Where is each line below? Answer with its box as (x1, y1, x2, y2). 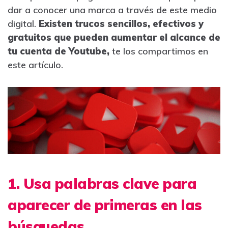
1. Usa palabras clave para (8, 174, 196, 192)
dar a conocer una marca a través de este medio (8, 4, 217, 16)
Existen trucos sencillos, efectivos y (39, 18, 204, 30)
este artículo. (8, 59, 63, 71)
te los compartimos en (109, 45, 208, 58)
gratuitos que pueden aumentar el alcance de (8, 32, 220, 44)
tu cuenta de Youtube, (8, 45, 109, 58)
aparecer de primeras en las (8, 195, 202, 214)
